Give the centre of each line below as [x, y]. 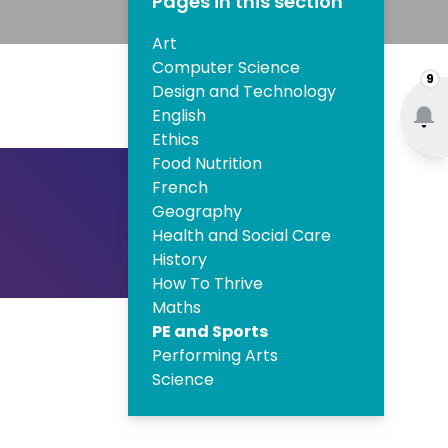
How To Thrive [207, 284]
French [180, 188]
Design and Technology [244, 92]
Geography [197, 212]
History [179, 260]
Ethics [175, 140]
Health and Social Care [241, 236]
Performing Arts [215, 356]
